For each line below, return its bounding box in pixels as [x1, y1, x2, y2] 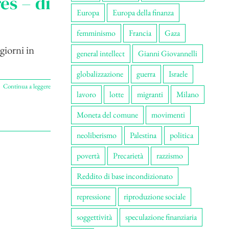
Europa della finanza [112, 7, 174, 18]
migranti [136, 89, 163, 100]
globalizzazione [76, 68, 123, 79]
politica [169, 130, 193, 141]
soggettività [76, 212, 112, 222]
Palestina [129, 130, 156, 141]
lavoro [76, 89, 96, 100]
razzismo [156, 150, 183, 161]
